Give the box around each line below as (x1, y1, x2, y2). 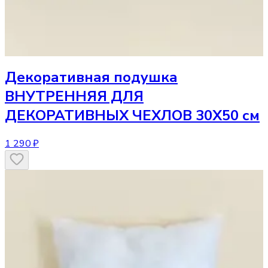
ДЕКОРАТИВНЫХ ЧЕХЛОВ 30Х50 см (5, 106, 260, 126)
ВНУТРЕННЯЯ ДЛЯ (5, 87, 144, 106)
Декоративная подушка (5, 68, 178, 87)
